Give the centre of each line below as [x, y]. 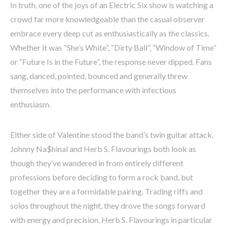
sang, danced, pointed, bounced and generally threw [99, 76]
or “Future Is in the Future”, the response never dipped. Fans [111, 62]
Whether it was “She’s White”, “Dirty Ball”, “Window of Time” [113, 48]
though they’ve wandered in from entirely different [97, 163]
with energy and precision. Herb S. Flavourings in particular [111, 220]
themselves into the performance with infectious [93, 90]
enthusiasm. [30, 104]
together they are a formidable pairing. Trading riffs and [106, 192]
